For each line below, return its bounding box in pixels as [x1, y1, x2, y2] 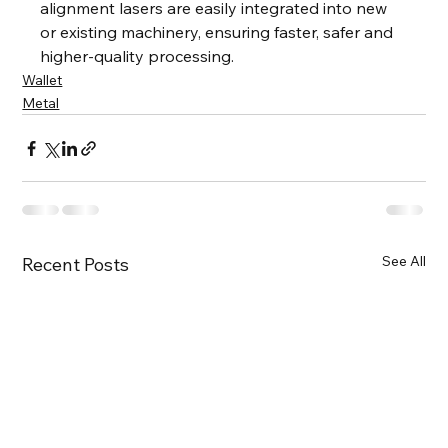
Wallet [22, 71, 63, 90]
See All [381, 252, 426, 271]
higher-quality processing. [40, 46, 235, 67]
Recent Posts [22, 253, 130, 277]
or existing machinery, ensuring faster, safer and [40, 22, 398, 43]
